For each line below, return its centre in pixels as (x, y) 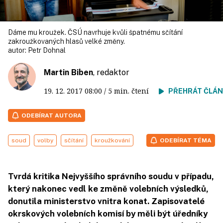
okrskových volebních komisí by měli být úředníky (108, 214)
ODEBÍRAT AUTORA (52, 115)
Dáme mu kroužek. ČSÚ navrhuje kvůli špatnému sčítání (95, 32)
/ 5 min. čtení (130, 91)
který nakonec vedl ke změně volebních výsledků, (108, 189)
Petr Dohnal (47, 50)
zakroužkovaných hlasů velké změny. (66, 41)
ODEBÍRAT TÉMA (186, 140)
